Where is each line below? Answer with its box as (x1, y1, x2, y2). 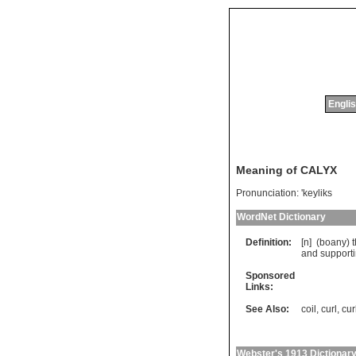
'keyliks (301, 188, 332, 199)
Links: (246, 281, 273, 293)
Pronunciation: (236, 188, 299, 199)
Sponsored (246, 270, 295, 282)
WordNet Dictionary (237, 211, 326, 223)
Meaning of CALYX (236, 164, 337, 177)
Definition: (246, 237, 292, 249)
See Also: (246, 304, 289, 315)
